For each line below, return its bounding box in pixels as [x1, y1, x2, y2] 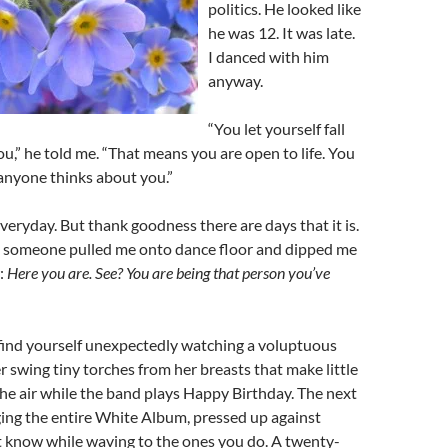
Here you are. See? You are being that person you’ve [7, 263, 330, 282]
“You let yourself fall [208, 119, 345, 138]
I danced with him [208, 47, 329, 66]
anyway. [208, 71, 263, 90]
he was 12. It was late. [208, 23, 355, 42]
